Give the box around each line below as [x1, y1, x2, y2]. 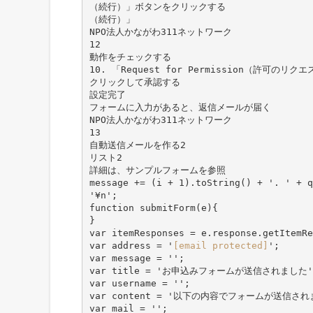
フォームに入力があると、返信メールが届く [89, 101, 271, 112]
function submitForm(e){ [89, 202, 218, 213]
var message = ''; [89, 252, 184, 263]
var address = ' [89, 240, 173, 251]
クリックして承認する [89, 76, 180, 87]
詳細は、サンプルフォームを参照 [89, 164, 226, 175]
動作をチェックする [89, 51, 171, 62]
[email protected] [173, 240, 268, 251]
